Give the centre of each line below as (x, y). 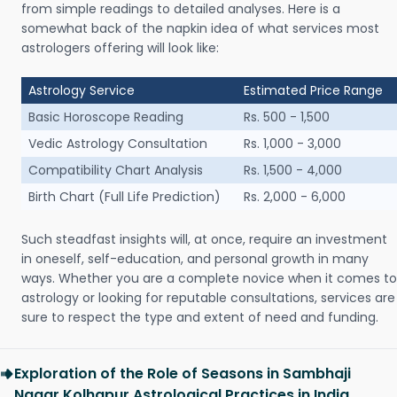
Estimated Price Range (313, 90)
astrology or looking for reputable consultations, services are (208, 298)
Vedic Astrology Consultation (118, 144)
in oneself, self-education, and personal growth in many (195, 259)
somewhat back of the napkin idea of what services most (200, 28)
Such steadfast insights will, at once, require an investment (204, 239)
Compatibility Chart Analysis (116, 170)
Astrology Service (82, 90)
